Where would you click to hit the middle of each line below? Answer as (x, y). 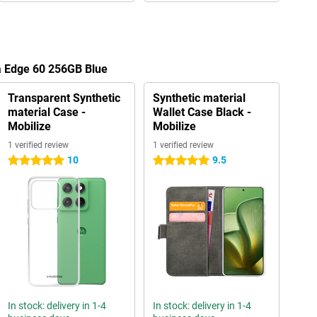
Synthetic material (199, 98)
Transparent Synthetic (64, 98)
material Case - (46, 112)
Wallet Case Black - (202, 112)
